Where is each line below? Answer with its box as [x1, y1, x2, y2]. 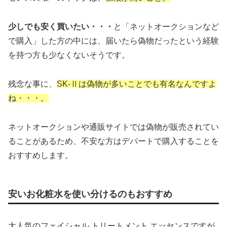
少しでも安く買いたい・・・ [8, 22, 113, 31]
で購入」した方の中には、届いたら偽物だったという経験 [8, 36, 219, 46]
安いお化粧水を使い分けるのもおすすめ [8, 188, 172, 199]
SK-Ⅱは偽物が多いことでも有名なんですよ [57, 79, 216, 88]
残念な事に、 [8, 79, 57, 88]
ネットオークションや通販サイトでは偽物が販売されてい [8, 122, 219, 131]
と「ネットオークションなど [113, 22, 219, 31]
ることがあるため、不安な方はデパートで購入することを [8, 136, 219, 145]
